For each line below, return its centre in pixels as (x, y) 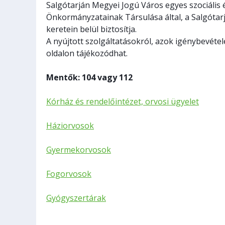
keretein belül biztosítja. (91, 29)
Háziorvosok (70, 126)
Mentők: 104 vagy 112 (89, 77)
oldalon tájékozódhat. (87, 53)
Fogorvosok (69, 174)
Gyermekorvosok (79, 150)
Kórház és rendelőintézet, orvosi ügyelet (123, 101)
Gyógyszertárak (76, 198)
